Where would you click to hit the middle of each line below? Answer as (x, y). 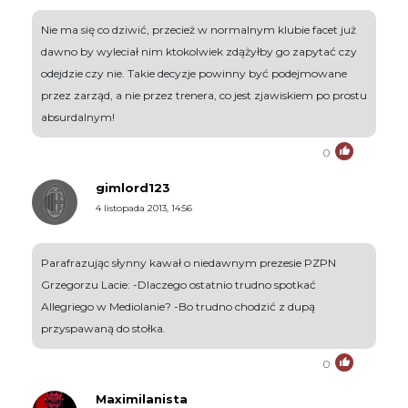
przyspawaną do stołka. (103, 328)
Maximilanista (142, 398)
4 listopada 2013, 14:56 (144, 208)
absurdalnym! (78, 117)
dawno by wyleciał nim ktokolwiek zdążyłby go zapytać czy (199, 51)
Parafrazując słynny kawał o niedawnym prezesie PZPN (189, 262)
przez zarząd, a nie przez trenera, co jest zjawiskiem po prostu (204, 95)
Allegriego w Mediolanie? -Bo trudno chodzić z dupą (178, 306)
